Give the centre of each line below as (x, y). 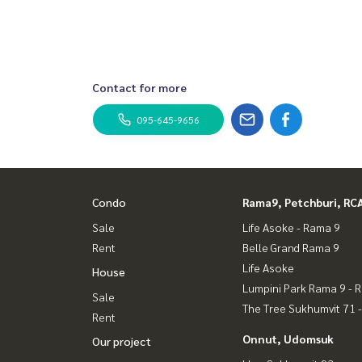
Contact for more (139, 88)
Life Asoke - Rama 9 (291, 227)
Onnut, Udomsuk (288, 339)
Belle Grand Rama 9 (291, 248)
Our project (122, 341)
